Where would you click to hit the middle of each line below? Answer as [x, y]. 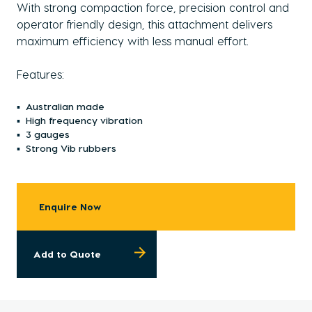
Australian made [65, 107]
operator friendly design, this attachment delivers [145, 24]
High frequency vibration [84, 120]
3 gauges [48, 134]
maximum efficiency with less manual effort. [133, 41]
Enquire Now [70, 207]
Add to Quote [67, 254]
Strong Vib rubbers [71, 148]
